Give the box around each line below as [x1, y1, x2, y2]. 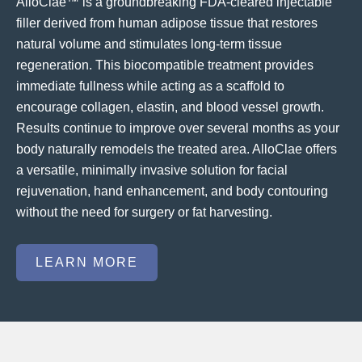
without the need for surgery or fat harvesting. [16, 205, 272, 220]
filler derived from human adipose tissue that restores [16, 16, 318, 31]
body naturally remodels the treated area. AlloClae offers [16, 142, 337, 157]
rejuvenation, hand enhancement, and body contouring [16, 184, 328, 199]
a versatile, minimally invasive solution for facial [16, 163, 288, 178]
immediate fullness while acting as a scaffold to [16, 79, 284, 94]
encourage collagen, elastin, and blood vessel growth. [16, 100, 324, 115]
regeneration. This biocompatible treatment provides [16, 58, 314, 73]
